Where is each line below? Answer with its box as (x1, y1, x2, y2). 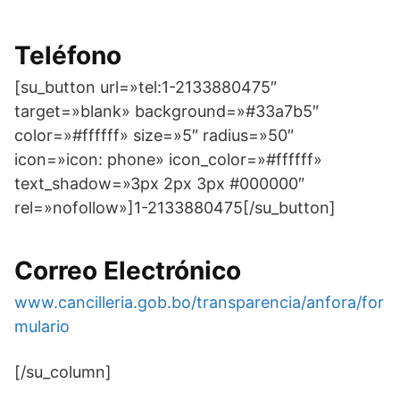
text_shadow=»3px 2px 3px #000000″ (14, 174, 304, 193)
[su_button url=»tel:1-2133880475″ (14, 78, 277, 96)
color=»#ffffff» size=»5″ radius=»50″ (14, 126, 294, 145)
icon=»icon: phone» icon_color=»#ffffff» (14, 150, 322, 169)
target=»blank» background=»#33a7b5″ (14, 102, 319, 121)
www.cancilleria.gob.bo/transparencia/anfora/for (14, 293, 384, 312)
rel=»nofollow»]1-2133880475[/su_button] (14, 198, 336, 217)
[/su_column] (14, 362, 112, 381)
